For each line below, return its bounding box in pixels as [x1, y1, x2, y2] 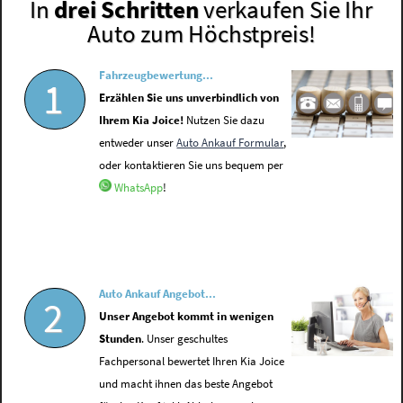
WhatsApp [114, 181, 164, 195]
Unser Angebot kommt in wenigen [99, 309, 274, 324]
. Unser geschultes [141, 332, 228, 346]
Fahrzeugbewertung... [99, 68, 214, 83]
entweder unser [99, 136, 177, 150]
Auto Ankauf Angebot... [99, 287, 217, 301]
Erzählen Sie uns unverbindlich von [99, 91, 280, 105]
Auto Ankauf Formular [176, 136, 284, 150]
